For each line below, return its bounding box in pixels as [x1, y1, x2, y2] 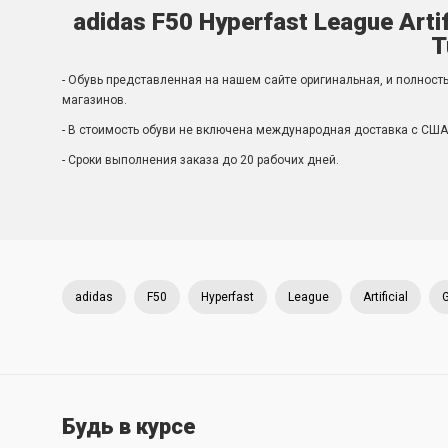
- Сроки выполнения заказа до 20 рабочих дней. [62, 153, 339, 167]
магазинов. [62, 93, 127, 107]
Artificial [363, 290, 408, 304]
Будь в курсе [62, 414, 196, 439]
